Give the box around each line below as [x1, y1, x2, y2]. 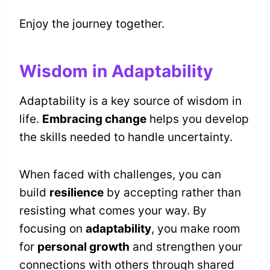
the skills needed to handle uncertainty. [19, 130, 233, 145]
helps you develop [146, 112, 249, 127]
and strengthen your [130, 240, 242, 254]
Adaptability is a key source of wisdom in [19, 94, 242, 108]
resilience [49, 186, 104, 200]
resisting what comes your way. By [19, 204, 207, 218]
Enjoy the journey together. [19, 17, 165, 31]
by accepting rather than [104, 186, 241, 200]
